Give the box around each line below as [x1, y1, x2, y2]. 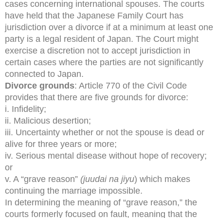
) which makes [134, 174, 190, 184]
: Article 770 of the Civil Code [74, 80, 187, 91]
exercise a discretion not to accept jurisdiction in [5, 45, 190, 55]
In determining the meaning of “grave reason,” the [5, 197, 197, 207]
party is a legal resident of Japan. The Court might [5, 34, 199, 44]
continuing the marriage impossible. [5, 185, 143, 196]
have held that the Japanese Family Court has [5, 10, 183, 20]
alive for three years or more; [5, 139, 117, 149]
